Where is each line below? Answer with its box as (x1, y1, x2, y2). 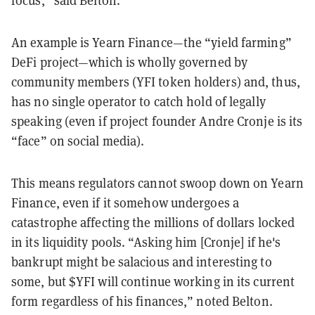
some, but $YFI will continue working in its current (11, 273, 295, 290)
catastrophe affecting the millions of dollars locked (11, 214, 295, 231)
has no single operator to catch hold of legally (11, 93, 266, 110)
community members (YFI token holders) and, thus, (11, 73, 300, 90)
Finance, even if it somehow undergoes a (11, 194, 239, 211)
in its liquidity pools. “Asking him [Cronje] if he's (11, 233, 281, 250)
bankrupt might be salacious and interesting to (11, 253, 272, 270)
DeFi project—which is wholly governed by (11, 53, 248, 70)
